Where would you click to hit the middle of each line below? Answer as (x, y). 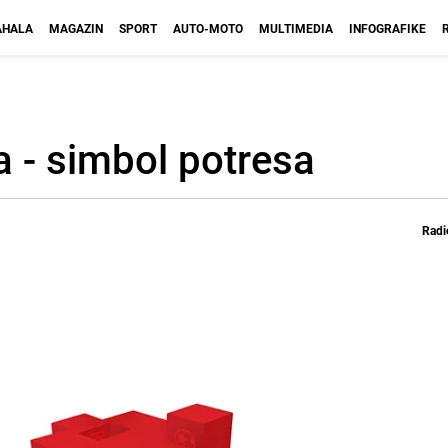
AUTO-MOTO (208, 28)
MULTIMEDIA (296, 28)
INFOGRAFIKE (387, 28)
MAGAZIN (76, 28)
